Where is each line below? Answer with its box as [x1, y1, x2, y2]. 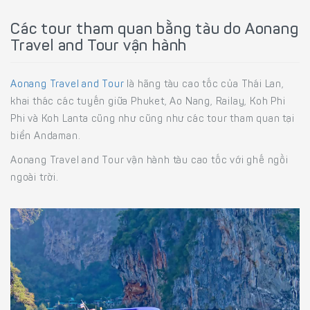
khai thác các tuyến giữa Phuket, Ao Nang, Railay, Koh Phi [10, 98, 286, 107]
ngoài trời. [10, 174, 59, 183]
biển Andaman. [10, 132, 81, 142]
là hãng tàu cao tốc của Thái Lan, [124, 80, 284, 90]
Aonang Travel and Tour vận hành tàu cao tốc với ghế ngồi [10, 156, 289, 166]
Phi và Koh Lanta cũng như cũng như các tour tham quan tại [10, 115, 295, 125]
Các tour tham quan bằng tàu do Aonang [10, 23, 299, 38]
